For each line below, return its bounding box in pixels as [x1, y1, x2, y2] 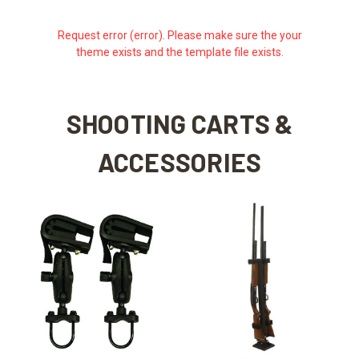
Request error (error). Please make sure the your [57, 29, 302, 42]
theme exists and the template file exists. [75, 46, 284, 59]
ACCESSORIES [97, 147, 262, 178]
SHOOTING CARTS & [66, 108, 293, 139]
